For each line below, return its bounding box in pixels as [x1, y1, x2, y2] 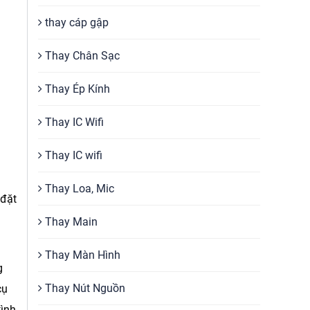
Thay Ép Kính [42, 82, 110, 95]
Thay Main [42, 215, 98, 228]
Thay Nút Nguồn [42, 282, 125, 295]
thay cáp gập [42, 16, 109, 29]
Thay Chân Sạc [42, 49, 120, 62]
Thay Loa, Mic [42, 182, 114, 195]
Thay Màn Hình [42, 248, 120, 262]
